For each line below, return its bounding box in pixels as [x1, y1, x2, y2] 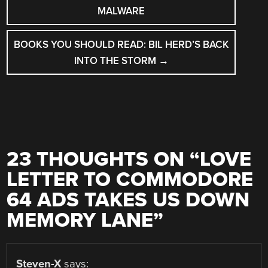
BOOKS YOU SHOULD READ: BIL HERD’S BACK [13, 38, 229, 51]
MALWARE [98, 4, 145, 17]
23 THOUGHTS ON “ [7, 147, 200, 172]
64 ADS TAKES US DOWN [7, 188, 250, 213]
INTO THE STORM [74, 54, 159, 67]
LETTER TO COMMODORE [7, 167, 254, 193]
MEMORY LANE [7, 208, 154, 233]
